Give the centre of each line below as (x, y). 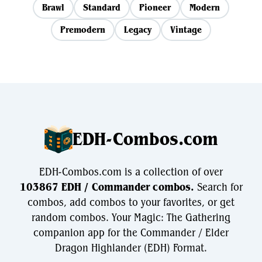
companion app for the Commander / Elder (131, 233)
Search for (218, 187)
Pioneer (155, 7)
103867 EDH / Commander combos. (107, 187)
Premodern (83, 30)
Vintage (186, 30)
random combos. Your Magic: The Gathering (131, 218)
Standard (102, 7)
